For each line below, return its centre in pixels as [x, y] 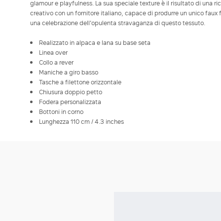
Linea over [53, 53]
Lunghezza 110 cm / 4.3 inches [81, 122]
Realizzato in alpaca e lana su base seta [95, 43]
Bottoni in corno [61, 112]
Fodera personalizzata [70, 102]
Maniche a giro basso [69, 72]
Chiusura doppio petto [71, 92]
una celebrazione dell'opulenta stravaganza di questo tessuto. [118, 23]
